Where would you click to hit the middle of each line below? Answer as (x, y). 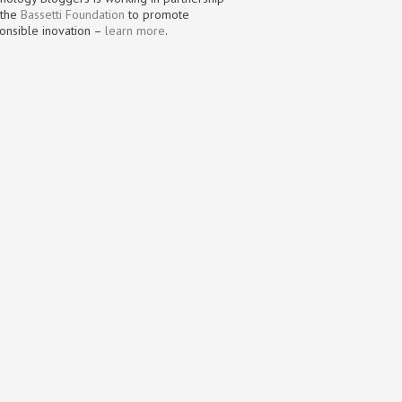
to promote (157, 14)
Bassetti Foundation (73, 14)
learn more (135, 30)
